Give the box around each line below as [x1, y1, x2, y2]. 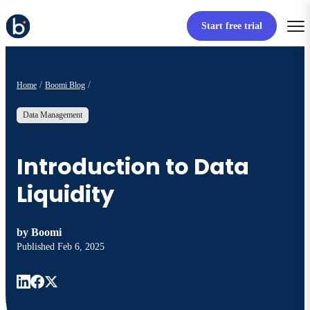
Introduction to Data [17, 150, 249, 182]
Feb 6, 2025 [57, 241, 104, 253]
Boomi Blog [45, 80, 85, 90]
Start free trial [201, 21, 262, 32]
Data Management [23, 110, 82, 120]
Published [17, 241, 57, 253]
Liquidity [17, 178, 114, 210]
